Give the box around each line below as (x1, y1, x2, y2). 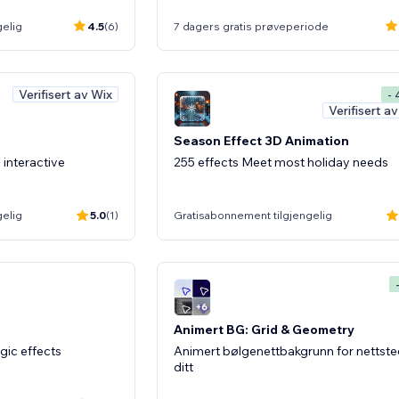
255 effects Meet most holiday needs (174, 153, 388, 170)
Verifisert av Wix (19, 86, 112, 102)
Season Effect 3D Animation (174, 132, 349, 149)
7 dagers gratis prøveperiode (174, 19, 329, 33)
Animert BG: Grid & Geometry (174, 322, 354, 338)
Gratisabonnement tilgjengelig (174, 208, 332, 222)
